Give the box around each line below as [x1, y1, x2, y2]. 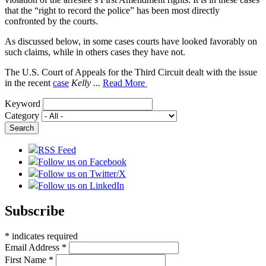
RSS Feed [38, 144, 76, 155]
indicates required [9, 230, 78, 241]
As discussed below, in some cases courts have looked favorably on [5, 36, 257, 46]
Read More [103, 77, 147, 88]
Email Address [5, 242, 62, 252]
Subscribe [5, 202, 65, 218]
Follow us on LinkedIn [38, 180, 124, 191]
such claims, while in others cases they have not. [5, 46, 185, 57]
